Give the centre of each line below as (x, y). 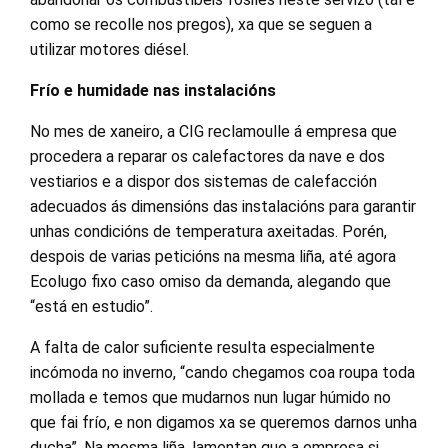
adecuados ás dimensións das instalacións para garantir (223, 206)
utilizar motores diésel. (109, 49)
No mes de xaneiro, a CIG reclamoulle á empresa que (213, 131)
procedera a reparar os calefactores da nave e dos (207, 156)
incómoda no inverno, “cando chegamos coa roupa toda (222, 372)
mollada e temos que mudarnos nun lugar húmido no (210, 397)
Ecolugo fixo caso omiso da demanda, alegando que (210, 281)
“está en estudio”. (91, 306)
